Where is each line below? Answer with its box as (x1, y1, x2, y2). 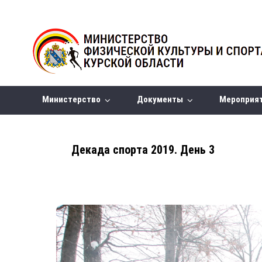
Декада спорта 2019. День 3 (71, 143, 215, 157)
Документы (143, 94, 183, 105)
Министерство (49, 94, 101, 105)
